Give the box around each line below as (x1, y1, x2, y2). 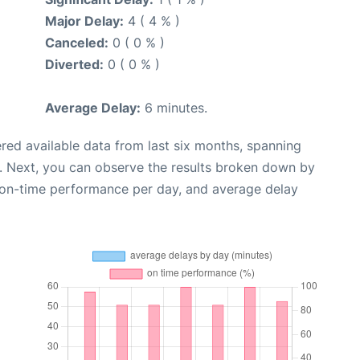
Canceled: (45, 34, 108, 51)
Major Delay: (45, 12, 124, 29)
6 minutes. (141, 99, 207, 116)
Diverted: (45, 55, 104, 72)
